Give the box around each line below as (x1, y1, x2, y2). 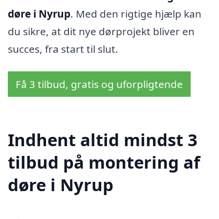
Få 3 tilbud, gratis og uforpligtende (16, 77, 183, 91)
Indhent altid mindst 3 (8, 128, 197, 151)
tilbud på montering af (8, 150, 200, 174)
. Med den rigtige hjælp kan (70, 7, 201, 21)
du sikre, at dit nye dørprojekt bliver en (8, 24, 195, 39)
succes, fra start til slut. (8, 42, 118, 56)
